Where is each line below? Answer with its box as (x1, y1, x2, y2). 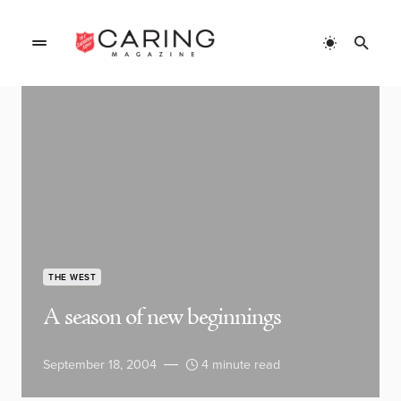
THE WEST (48, 270, 96, 284)
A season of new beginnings (43, 302, 281, 334)
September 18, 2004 (43, 354, 157, 374)
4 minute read (201, 354, 280, 374)
